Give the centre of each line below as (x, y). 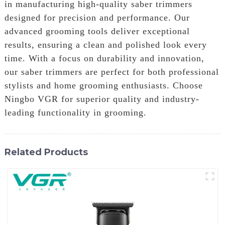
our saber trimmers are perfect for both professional (111, 72)
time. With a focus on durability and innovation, (104, 58)
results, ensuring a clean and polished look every (105, 44)
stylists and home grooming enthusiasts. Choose (103, 85)
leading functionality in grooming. (75, 112)
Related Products (46, 152)
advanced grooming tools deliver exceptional (97, 31)
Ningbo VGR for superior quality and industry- (102, 99)
